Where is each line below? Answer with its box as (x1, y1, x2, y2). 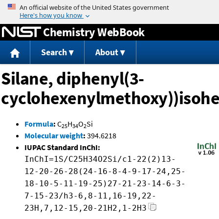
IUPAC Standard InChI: (24, 142, 100, 153)
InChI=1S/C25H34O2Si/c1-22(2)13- (24, 154, 176, 164)
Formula (24, 119, 53, 129)
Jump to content (82, 2, 137, 12)
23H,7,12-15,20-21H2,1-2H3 (24, 203, 147, 213)
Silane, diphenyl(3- (1, 67, 144, 90)
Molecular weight (24, 131, 83, 141)
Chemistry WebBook (43, 24, 145, 40)
